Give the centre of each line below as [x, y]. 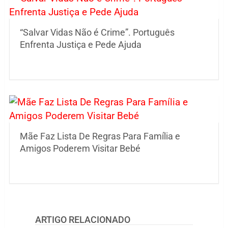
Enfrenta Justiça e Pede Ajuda [80, 45]
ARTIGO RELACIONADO [82, 220]
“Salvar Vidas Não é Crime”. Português [97, 33]
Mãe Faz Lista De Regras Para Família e [100, 136]
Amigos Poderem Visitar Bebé [80, 149]
